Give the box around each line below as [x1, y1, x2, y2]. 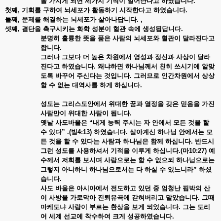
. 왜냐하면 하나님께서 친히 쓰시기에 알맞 [94, 62, 215, 70]
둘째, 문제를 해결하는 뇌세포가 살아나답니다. [5, 15, 141, 23]
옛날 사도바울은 [40, 118, 89, 126]
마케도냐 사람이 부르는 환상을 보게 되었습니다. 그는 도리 [40, 203, 210, 211]
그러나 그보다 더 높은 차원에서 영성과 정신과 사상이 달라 [40, 53, 210, 61]
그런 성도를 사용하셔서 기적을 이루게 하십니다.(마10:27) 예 [40, 147, 215, 154]
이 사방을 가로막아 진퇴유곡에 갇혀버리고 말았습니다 [40, 193, 198, 201]
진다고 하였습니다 [40, 62, 94, 70]
